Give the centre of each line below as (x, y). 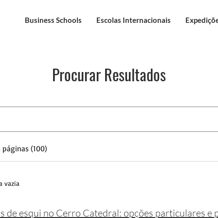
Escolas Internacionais (134, 20)
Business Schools (53, 20)
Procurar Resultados (109, 74)
